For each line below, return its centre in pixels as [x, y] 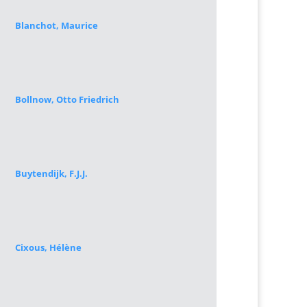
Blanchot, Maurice [56, 25]
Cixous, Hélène [48, 247]
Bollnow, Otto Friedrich [67, 99]
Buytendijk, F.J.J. [51, 173]
